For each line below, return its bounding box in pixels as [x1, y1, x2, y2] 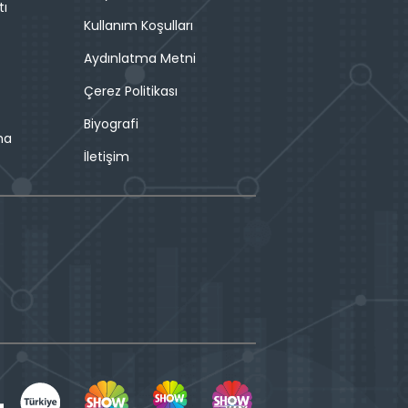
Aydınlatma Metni [83, 49, 196, 68]
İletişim [83, 148, 129, 167]
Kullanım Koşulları [83, 16, 193, 36]
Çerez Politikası [83, 82, 178, 101]
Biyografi [83, 115, 138, 134]
